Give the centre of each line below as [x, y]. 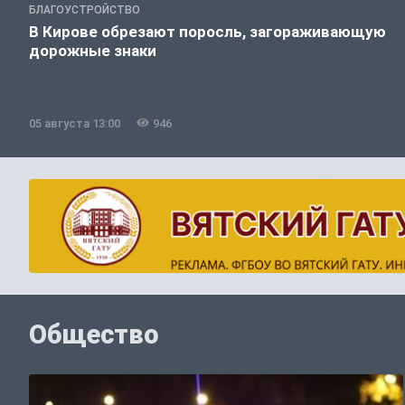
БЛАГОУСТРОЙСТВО [85, 9]
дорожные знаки [93, 50]
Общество [94, 335]
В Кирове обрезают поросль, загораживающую [207, 31]
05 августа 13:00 [75, 123]
